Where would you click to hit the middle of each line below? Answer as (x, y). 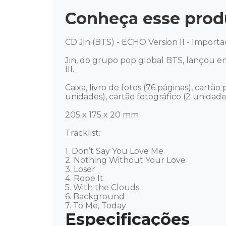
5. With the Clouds (103, 188)
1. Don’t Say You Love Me (115, 151)
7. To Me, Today (96, 206)
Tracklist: (84, 133)
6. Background (96, 197)
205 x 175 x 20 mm (102, 115)
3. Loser (81, 169)
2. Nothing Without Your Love (126, 160)
